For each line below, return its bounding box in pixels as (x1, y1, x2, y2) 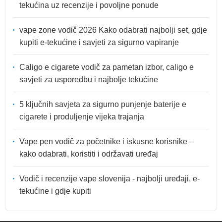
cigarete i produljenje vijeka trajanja (19, 112, 144, 121)
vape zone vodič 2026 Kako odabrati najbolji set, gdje (19, 25, 207, 34)
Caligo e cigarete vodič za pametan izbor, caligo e (19, 62, 194, 71)
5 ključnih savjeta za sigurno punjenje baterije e (19, 100, 186, 109)
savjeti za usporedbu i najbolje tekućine (19, 75, 158, 84)
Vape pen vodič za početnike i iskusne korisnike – (19, 137, 194, 146)
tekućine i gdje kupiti (19, 186, 91, 195)
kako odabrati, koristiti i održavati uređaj (19, 149, 158, 158)
